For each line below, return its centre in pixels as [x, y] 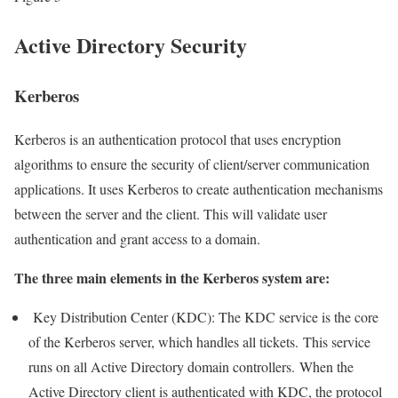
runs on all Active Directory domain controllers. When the [191, 366]
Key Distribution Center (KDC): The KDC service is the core [203, 316]
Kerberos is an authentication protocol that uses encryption [178, 139]
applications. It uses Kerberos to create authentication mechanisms [199, 188]
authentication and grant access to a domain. [137, 238]
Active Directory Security [131, 45]
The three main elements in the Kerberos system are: [172, 277]
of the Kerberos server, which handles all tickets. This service [199, 341]
